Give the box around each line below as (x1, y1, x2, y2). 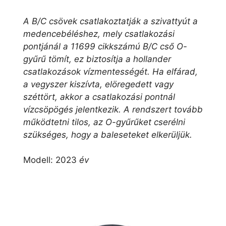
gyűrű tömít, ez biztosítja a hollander (23, 53, 171, 64)
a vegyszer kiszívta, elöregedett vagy (23, 79, 174, 89)
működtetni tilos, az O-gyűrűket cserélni (23, 117, 185, 127)
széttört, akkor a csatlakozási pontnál (23, 91, 175, 102)
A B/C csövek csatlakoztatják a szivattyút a (23, 16, 198, 26)
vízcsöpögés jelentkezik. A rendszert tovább (23, 104, 203, 115)
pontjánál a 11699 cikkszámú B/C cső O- (23, 41, 187, 51)
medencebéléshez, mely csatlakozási (23, 28, 175, 39)
